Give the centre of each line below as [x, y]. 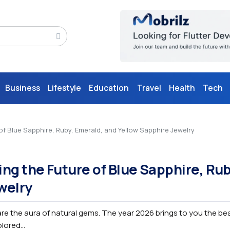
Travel [149, 88]
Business [22, 88]
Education [109, 88]
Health [182, 88]
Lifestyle [64, 88]
